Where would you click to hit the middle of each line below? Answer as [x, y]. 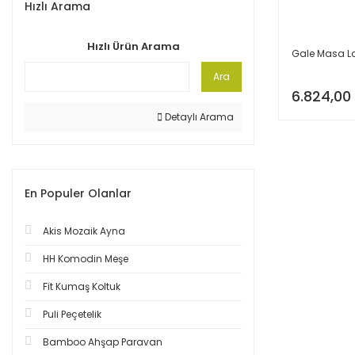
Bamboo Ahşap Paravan [103, 342]
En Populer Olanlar [78, 193]
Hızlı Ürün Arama [133, 46]
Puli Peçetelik [72, 314]
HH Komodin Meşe [86, 259]
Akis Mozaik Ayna [84, 231]
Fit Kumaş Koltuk [82, 286]
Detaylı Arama [198, 117]
